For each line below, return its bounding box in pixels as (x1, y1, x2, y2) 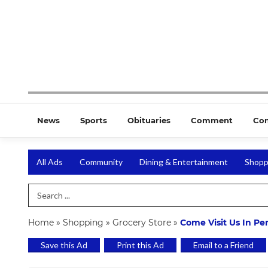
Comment (191, 115, 233, 126)
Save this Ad (41, 239, 87, 250)
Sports (80, 115, 107, 126)
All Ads (36, 157, 63, 167)
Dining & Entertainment (139, 157, 228, 167)
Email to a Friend (193, 239, 254, 250)
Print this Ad (117, 239, 164, 250)
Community (80, 157, 123, 167)
